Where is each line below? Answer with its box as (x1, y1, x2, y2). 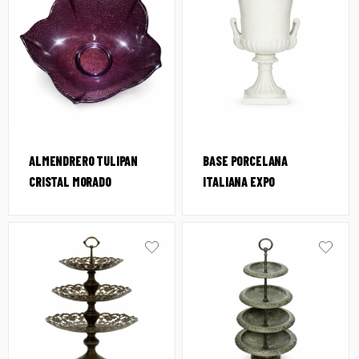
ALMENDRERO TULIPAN (29, 152, 139, 168)
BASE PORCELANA (203, 152, 288, 168)
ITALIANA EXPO (203, 173, 276, 189)
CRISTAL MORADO (29, 173, 111, 189)
